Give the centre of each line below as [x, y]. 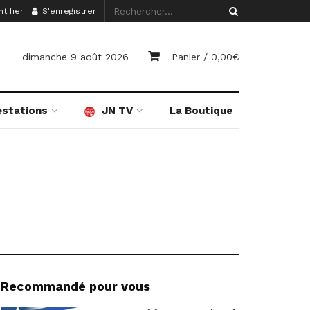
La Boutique [201, 111]
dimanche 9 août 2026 [75, 57]
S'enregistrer [68, 11]
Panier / [191, 57]
